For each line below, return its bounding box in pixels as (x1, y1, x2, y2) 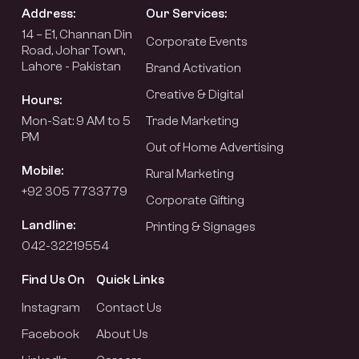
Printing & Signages (146, 220, 256, 235)
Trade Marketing (146, 114, 239, 129)
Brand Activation (146, 61, 241, 76)
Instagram (22, 301, 80, 316)
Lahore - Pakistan (22, 59, 121, 75)
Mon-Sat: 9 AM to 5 (22, 114, 131, 129)
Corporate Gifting (146, 193, 244, 208)
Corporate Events (146, 34, 248, 50)
